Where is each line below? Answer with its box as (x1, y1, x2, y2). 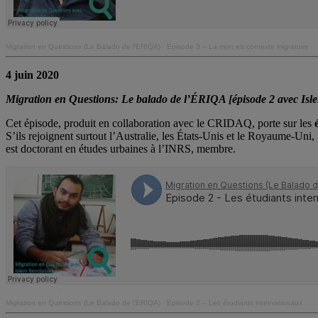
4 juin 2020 (6, 68, 59, 81)
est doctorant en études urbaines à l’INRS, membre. (6, 142, 236, 155)
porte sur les (258, 116, 314, 129)
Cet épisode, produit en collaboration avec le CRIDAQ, (6, 116, 255, 129)
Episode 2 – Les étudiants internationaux (167, 298, 302, 307)
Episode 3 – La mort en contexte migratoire (167, 42, 309, 50)
